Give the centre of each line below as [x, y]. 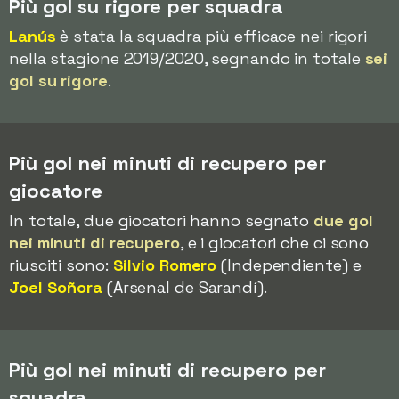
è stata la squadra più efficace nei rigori [212, 36]
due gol [343, 220]
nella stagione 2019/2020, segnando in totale [187, 58]
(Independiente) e [289, 265]
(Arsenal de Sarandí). [184, 287]
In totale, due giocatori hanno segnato [162, 220]
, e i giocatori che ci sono [274, 243]
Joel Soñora [56, 287]
